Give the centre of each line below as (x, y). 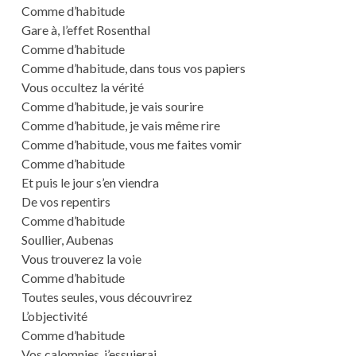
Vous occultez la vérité (82, 87)
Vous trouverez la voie (81, 259)
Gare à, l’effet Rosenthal (85, 30)
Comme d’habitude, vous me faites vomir (131, 145)
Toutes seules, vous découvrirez (106, 297)
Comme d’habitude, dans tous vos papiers (133, 68)
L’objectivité (54, 316)
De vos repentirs (66, 202)
